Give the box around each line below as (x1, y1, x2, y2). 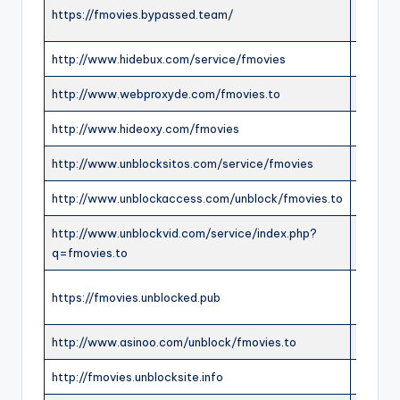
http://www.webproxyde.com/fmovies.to (52, 87, 280, 102)
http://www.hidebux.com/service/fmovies (52, 52, 286, 67)
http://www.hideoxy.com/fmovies (52, 121, 239, 137)
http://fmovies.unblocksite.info (52, 370, 223, 385)
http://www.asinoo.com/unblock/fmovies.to (52, 335, 296, 350)
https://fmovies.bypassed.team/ (52, 7, 233, 22)
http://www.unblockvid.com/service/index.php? (52, 226, 317, 241)
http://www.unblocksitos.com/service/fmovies (52, 156, 313, 171)
